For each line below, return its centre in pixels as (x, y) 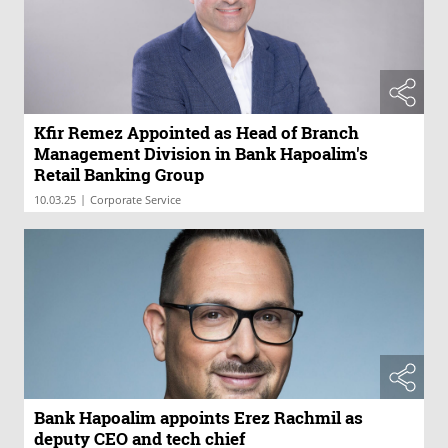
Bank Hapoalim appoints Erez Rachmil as (198, 417)
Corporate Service (135, 200)
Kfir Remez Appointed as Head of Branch (196, 133)
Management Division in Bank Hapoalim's (201, 154)
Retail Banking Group (119, 175)
